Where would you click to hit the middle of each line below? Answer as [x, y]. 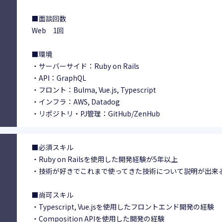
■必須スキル [53, 147]
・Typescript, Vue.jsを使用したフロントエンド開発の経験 [123, 207]
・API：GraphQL [59, 78]
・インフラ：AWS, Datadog [76, 102]
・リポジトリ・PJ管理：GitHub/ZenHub [96, 114]
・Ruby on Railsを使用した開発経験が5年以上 [105, 159]
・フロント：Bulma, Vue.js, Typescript [94, 90]
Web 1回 [48, 30]
